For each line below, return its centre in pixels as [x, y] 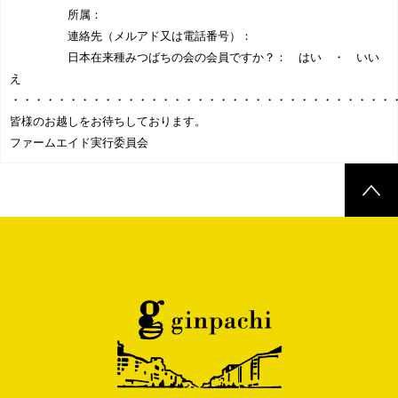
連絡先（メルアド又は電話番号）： [131, 36]
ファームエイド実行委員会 [79, 143]
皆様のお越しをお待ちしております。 [108, 122]
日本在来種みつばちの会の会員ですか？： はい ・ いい [195, 58]
